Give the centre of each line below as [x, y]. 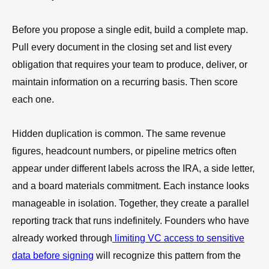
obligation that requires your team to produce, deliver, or [130, 64]
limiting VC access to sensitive [178, 238]
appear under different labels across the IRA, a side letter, [133, 168]
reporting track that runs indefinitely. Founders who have [131, 220]
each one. [33, 99]
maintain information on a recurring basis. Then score [125, 82]
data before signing [53, 255]
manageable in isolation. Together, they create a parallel [131, 203]
